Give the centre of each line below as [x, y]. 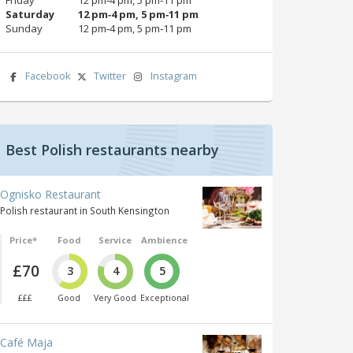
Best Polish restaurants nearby [112, 149]
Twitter [110, 76]
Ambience [164, 240]
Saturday [30, 14]
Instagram [173, 76]
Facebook [47, 76]
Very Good [115, 298]
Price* [23, 240]
